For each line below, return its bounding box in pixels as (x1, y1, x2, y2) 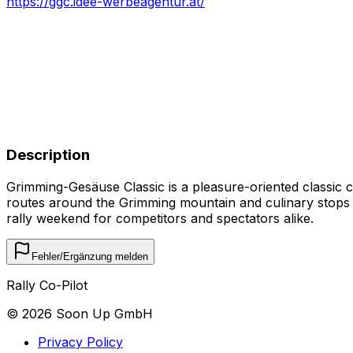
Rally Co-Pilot (6, 277, 87, 293)
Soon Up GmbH (52, 305, 153, 321)
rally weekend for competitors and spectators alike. (6, 210, 314, 226)
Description (6, 145, 90, 164)
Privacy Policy (38, 333, 123, 350)
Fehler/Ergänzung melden (32, 250, 148, 262)
